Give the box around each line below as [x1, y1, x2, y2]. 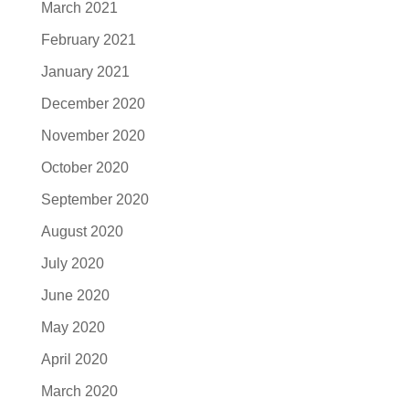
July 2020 [40, 255, 104, 271]
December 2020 [40, 95, 145, 111]
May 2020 [40, 319, 105, 335]
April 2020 [40, 351, 108, 367]
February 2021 [40, 31, 136, 47]
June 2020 [40, 287, 110, 303]
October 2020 [40, 159, 129, 175]
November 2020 [40, 127, 145, 143]
